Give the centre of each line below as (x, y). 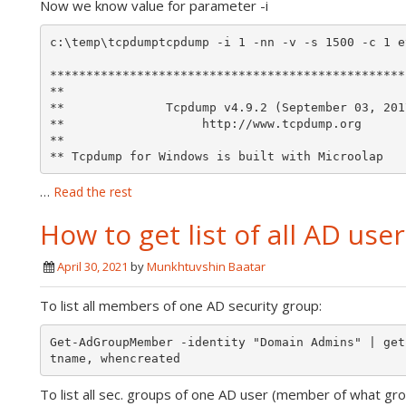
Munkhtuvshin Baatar (206, 267)
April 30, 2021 (92, 267)
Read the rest (93, 192)
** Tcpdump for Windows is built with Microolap (220, 156)
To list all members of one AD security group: (181, 306)
